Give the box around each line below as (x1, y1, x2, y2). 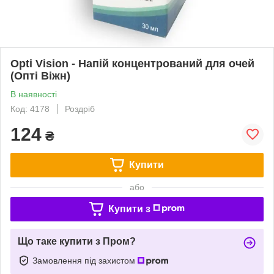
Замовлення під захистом (32, 255, 138, 265)
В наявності (10, 89, 57, 99)
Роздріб (65, 103, 95, 114)
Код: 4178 (10, 103, 50, 114)
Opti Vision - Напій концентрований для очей (10, 57, 254, 70)
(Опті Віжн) (10, 69, 70, 82)
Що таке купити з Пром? (18, 235, 136, 246)
